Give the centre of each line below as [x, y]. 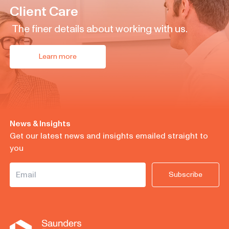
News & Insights [40, 123]
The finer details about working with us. [99, 29]
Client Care [44, 12]
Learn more [58, 56]
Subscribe [186, 174]
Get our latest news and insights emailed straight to [109, 136]
